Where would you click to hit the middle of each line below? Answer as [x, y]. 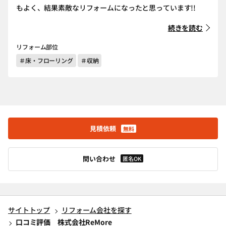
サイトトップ [29, 210]
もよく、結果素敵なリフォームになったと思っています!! [106, 8]
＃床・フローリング [46, 60]
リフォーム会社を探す [97, 210]
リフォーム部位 [37, 47]
